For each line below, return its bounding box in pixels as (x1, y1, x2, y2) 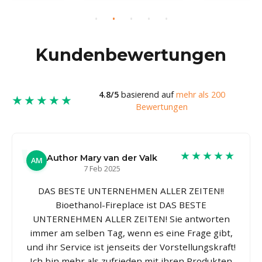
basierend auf (118, 88, 176, 100)
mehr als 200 (175, 88, 225, 100)
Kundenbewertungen (36, 44, 226, 65)
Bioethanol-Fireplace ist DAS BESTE (56, 198, 206, 211)
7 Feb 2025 (84, 163, 120, 174)
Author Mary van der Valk (47, 152, 157, 163)
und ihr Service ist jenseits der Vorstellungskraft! (26, 240, 236, 253)
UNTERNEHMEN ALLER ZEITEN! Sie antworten (32, 212, 230, 225)
